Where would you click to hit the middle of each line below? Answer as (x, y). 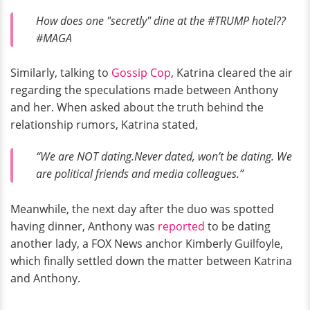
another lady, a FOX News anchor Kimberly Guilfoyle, (147, 243)
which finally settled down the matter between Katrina (151, 261)
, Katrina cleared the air (232, 73)
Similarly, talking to (61, 73)
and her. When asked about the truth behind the (137, 108)
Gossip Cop (141, 73)
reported (181, 226)
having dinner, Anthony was (84, 226)
